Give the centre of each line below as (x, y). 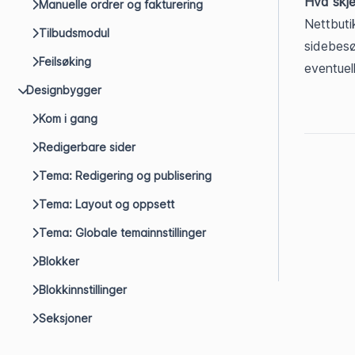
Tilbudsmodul (74, 33)
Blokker (59, 261)
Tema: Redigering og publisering (125, 176)
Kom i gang (68, 118)
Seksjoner (65, 318)
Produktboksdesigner (96, 347)
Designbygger (64, 90)
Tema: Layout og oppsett (107, 204)
